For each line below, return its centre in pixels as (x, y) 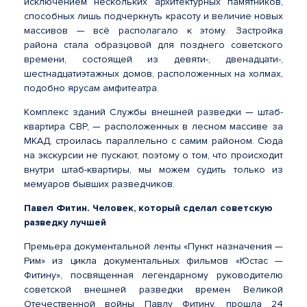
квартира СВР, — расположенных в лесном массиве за (153, 126)
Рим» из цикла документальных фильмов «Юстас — (153, 261)
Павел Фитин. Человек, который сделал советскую (148, 208)
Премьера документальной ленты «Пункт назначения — (153, 246)
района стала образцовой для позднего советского (153, 45)
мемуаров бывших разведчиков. (101, 184)
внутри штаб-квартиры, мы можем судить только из (153, 170)
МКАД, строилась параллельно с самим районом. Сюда (153, 141)
